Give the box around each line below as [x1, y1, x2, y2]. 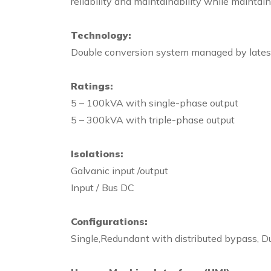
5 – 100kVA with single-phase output [71, 97, 238, 109]
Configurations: [71, 215, 148, 227]
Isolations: [71, 148, 123, 160]
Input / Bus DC [71, 181, 134, 194]
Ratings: [71, 80, 113, 92]
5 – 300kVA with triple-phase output [71, 114, 235, 126]
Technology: [71, 29, 131, 41]
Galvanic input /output [71, 165, 168, 177]
